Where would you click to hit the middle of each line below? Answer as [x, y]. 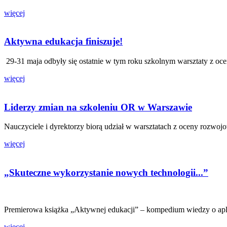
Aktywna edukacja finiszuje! [63, 42]
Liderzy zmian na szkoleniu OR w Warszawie [98, 107]
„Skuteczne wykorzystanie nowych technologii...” [106, 173]
